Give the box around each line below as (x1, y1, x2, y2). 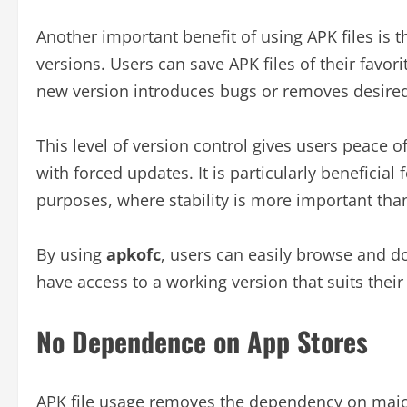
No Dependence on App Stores (36, 320, 368, 362)
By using (36, 243, 106, 265)
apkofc (106, 243, 161, 265)
